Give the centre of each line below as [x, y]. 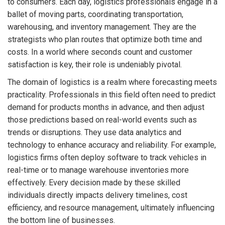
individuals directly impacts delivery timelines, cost [97, 195]
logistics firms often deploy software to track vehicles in [107, 158]
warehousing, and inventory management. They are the [102, 27]
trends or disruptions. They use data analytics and [94, 133]
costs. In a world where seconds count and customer [100, 52]
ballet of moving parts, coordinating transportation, [95, 15]
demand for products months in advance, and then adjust [106, 107]
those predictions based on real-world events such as [102, 120]
